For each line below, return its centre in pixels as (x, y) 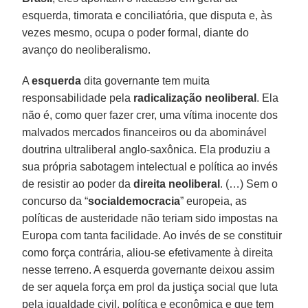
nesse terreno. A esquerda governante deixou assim (148, 269)
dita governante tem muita (146, 80)
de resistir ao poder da (78, 184)
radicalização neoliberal (195, 98)
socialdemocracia (134, 201)
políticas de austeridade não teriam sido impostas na (150, 218)
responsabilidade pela (78, 98)
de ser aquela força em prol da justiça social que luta (150, 287)
